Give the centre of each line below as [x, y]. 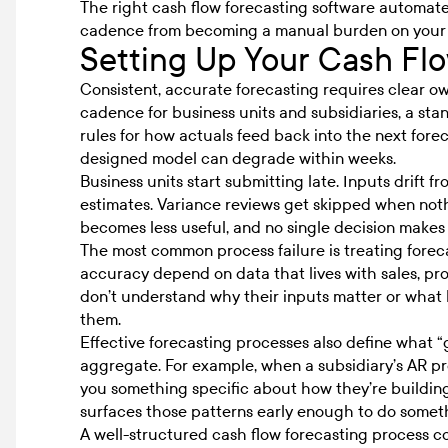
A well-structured [146, 434]
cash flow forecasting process [320, 434]
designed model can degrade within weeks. [238, 158]
